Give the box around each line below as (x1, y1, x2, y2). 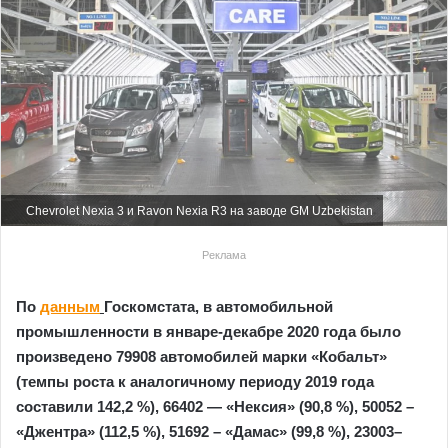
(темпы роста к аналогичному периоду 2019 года (16, 373, 374, 391)
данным (40, 298, 100, 316)
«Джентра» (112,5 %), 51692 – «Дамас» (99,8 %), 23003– (16, 423, 402, 441)
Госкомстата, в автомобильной (104, 298, 333, 316)
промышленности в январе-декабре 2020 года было (16, 323, 401, 341)
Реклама (202, 249, 246, 262)
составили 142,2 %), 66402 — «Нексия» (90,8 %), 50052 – (16, 398, 414, 416)
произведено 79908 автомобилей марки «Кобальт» (16, 348, 387, 366)
